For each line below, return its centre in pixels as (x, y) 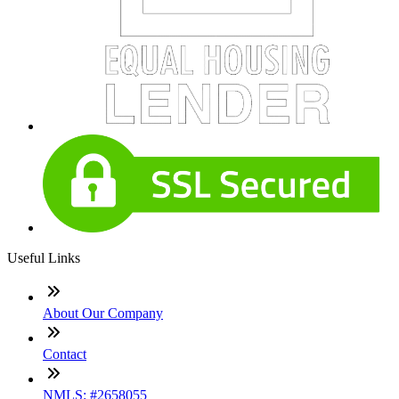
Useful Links (44, 258)
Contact (65, 354)
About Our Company (103, 313)
